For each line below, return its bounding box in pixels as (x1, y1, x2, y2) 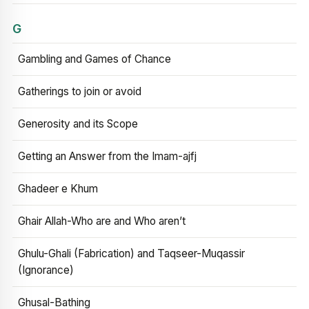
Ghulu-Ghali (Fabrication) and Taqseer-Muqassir (18, 247, 245, 260)
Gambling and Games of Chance (18, 52, 171, 66)
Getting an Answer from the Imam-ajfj (18, 150, 197, 163)
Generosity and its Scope (18, 117, 138, 130)
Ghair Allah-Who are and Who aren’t (18, 215, 186, 228)
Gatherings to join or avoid (18, 85, 141, 98)
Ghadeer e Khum (18, 182, 98, 195)
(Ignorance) (18, 263, 74, 277)
